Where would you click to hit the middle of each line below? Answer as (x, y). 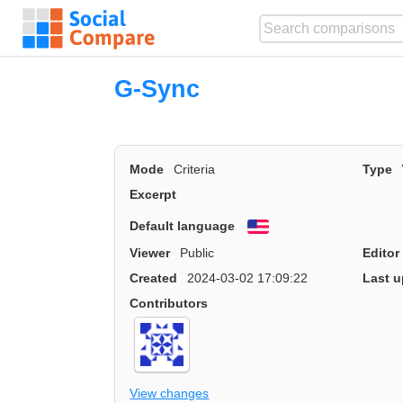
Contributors (169, 303)
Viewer (150, 252)
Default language (183, 225)
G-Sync (157, 89)
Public (197, 252)
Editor (381, 252)
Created (154, 278)
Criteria (194, 170)
